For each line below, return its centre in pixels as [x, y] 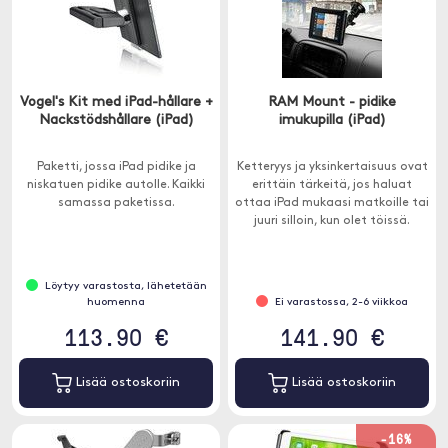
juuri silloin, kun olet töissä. [332, 221]
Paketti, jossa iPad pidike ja [116, 167]
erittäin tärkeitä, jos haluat [332, 185]
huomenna [116, 302]
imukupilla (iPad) [332, 120]
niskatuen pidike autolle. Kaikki [116, 185]
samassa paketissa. [116, 203]
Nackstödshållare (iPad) [116, 120]
